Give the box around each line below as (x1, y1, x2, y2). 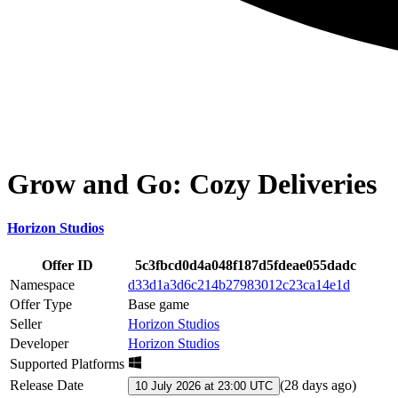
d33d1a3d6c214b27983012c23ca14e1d (128, 277, 350, 293)
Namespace (10, 277, 75, 293)
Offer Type (10, 297, 72, 313)
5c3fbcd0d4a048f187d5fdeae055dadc (134, 258, 356, 274)
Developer (10, 336, 68, 352)
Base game (128, 297, 189, 313)
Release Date (10, 378, 84, 394)
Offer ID (41, 258, 93, 274)
